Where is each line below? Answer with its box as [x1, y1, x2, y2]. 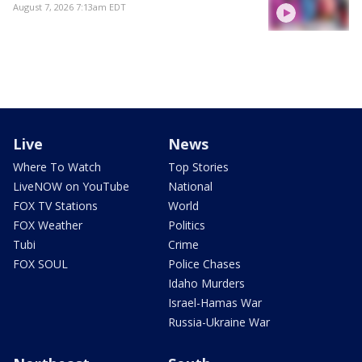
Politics [168, 217, 205, 234]
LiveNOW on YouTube [13, 179, 129, 195]
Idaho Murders [168, 276, 245, 292]
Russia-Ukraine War [168, 314, 270, 330]
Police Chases [168, 256, 241, 272]
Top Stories [168, 159, 229, 175]
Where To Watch [13, 159, 101, 175]
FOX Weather [13, 217, 82, 234]
